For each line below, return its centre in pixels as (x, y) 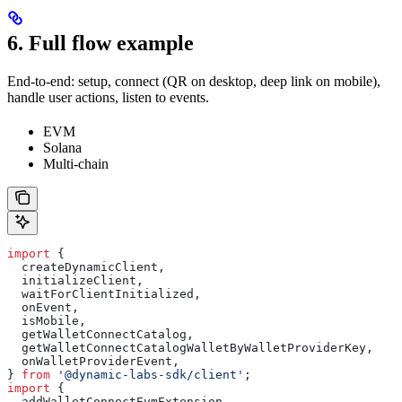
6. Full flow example (100, 44)
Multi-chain (76, 164)
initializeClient (72, 281)
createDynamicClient (83, 267)
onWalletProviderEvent (90, 362)
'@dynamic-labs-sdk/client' (147, 375)
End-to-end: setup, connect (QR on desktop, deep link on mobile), (194, 82)
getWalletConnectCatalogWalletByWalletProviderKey (187, 348)
